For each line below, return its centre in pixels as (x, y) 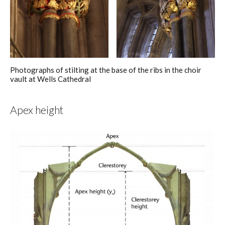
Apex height (37, 110)
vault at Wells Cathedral (50, 79)
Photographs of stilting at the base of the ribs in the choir (106, 70)
